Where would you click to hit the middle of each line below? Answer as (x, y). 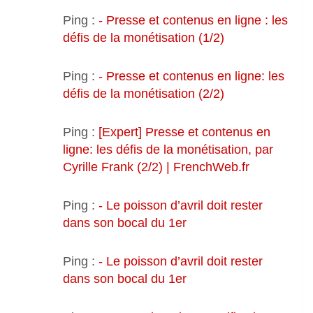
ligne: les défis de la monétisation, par (168, 149)
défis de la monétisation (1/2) (144, 37)
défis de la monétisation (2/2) (144, 93)
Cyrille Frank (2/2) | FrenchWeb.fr (156, 167)
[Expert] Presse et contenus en (184, 132)
